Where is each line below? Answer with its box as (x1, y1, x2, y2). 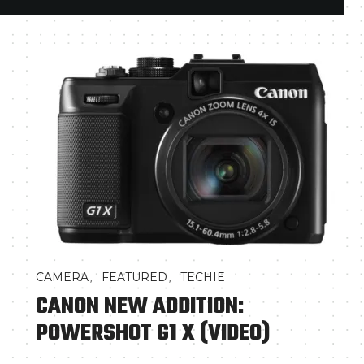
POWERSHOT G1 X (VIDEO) (36, 316, 270, 351)
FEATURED (102, 270, 167, 284)
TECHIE (180, 270, 225, 284)
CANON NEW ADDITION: (36, 289, 244, 324)
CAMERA (36, 270, 89, 284)
